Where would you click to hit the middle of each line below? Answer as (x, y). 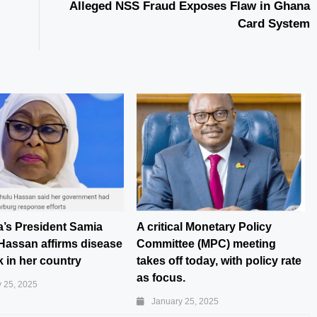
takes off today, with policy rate (219, 260)
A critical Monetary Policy (204, 226)
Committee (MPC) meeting (206, 243)
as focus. (161, 277)
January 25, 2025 (185, 301)
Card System (274, 24)
